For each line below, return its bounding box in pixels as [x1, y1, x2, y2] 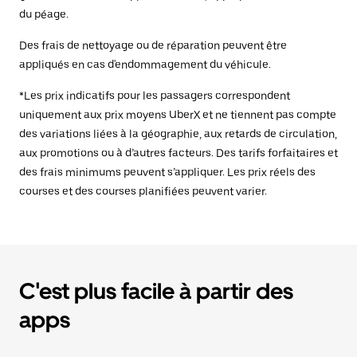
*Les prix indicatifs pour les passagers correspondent [19, 89, 290, 103]
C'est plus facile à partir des [19, 277, 293, 305]
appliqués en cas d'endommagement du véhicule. [19, 58, 271, 72]
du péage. [19, 8, 69, 22]
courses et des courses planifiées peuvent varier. [19, 185, 267, 198]
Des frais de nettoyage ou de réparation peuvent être [19, 39, 287, 53]
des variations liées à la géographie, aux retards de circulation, [19, 127, 337, 141]
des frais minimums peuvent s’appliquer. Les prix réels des [19, 166, 316, 179]
